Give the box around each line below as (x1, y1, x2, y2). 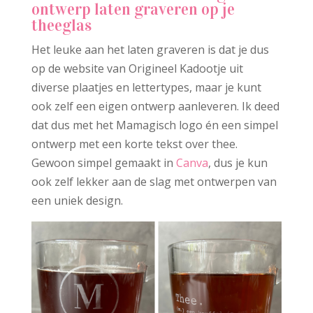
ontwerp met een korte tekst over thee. (31, 136, 238, 152)
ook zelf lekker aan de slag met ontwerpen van (31, 174, 277, 190)
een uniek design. (31, 193, 123, 209)
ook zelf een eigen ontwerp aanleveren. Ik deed (31, 99, 279, 115)
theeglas (31, 15, 92, 36)
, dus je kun (208, 155, 268, 171)
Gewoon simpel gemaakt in (31, 155, 176, 171)
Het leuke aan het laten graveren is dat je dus (31, 42, 269, 58)
